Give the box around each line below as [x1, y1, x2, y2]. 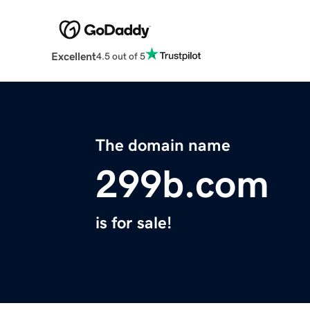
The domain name [95, 137, 230, 154]
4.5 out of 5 [95, 51, 145, 61]
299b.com [95, 165, 269, 204]
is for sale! [95, 215, 172, 232]
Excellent [51, 51, 96, 62]
